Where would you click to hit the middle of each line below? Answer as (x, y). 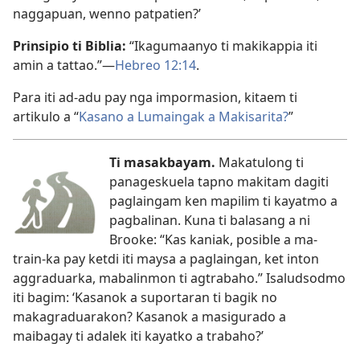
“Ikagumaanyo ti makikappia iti (222, 46)
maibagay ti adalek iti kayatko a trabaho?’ (138, 336)
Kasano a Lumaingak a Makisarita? (184, 117)
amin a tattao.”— (64, 65)
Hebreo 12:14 (155, 65)
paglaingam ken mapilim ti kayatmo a (223, 201)
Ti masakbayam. (162, 162)
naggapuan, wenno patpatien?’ (107, 14)
